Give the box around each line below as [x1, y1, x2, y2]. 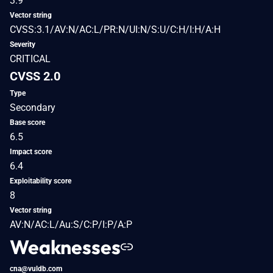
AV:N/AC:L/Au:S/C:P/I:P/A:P [10, 218, 132, 230]
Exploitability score [10, 176, 71, 185]
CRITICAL [10, 52, 51, 65]
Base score [10, 118, 45, 127]
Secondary [10, 101, 55, 113]
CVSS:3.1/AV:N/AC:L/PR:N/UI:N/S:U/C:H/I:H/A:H [10, 23, 221, 35]
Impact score [10, 147, 52, 156]
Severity [10, 40, 35, 49]
